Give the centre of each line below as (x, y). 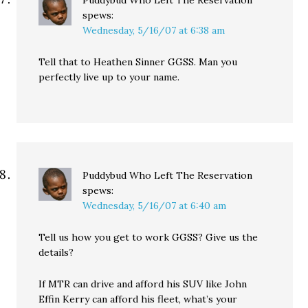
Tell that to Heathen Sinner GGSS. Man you (138, 62)
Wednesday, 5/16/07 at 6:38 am (154, 30)
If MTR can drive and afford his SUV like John (143, 284)
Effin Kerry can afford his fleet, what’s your (138, 299)
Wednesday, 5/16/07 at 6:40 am (155, 206)
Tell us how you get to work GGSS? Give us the (148, 237)
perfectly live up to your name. (109, 77)
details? (56, 252)
